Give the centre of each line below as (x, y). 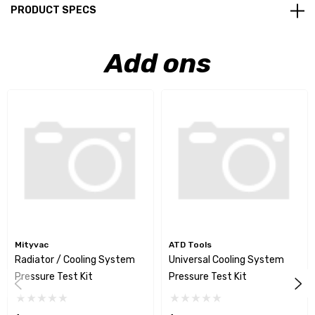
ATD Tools (190, 245)
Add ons (157, 64)
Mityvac (32, 245)
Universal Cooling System (226, 260)
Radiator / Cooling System (75, 260)
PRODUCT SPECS (53, 11)
